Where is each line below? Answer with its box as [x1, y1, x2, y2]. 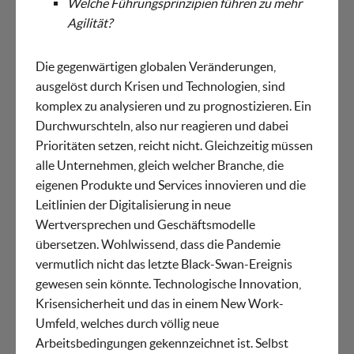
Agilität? [67, 16, 112, 31]
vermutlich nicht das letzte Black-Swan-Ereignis [36, 257, 292, 272]
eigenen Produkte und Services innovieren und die [36, 178, 306, 193]
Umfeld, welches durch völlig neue [36, 316, 219, 331]
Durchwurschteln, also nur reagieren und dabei [36, 119, 288, 134]
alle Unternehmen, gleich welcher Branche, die [36, 158, 284, 173]
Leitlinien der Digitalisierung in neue [36, 198, 231, 213]
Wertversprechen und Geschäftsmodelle [36, 217, 255, 232]
